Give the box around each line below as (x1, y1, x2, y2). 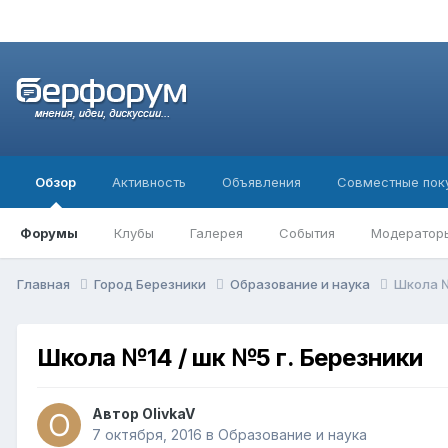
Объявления (222, 174, 301, 191)
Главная (17, 276, 73, 293)
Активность (112, 174, 186, 191)
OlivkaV (142, 405, 195, 423)
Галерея (190, 225, 243, 242)
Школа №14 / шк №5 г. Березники (37, 343, 423, 373)
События (279, 225, 335, 242)
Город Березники (94, 276, 209, 293)
